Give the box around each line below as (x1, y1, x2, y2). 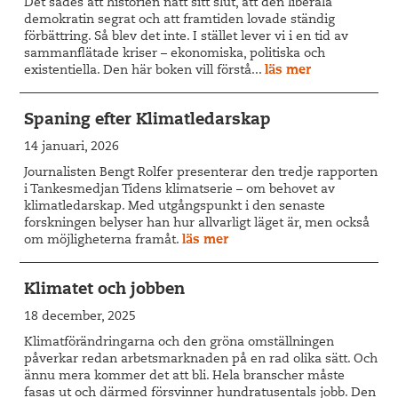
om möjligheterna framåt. (24, 234, 183, 247)
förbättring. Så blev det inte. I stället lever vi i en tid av (24, 30, 349, 44)
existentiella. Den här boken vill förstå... (24, 64, 266, 77)
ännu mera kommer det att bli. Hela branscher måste (24, 370, 346, 383)
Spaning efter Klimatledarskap (24, 112, 272, 129)
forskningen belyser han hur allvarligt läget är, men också (24, 217, 370, 230)
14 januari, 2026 (24, 140, 120, 154)
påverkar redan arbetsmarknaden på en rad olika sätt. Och (24, 353, 378, 366)
